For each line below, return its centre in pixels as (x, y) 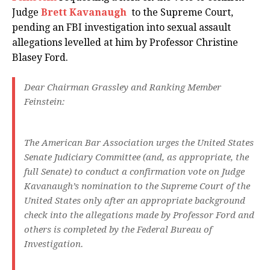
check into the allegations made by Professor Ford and (139, 215)
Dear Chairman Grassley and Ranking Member (123, 88)
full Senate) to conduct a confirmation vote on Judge (134, 172)
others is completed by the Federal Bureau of (118, 230)
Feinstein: (44, 102)
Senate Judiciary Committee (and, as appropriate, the (137, 158)
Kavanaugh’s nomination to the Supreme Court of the (137, 187)
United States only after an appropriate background (135, 201)
